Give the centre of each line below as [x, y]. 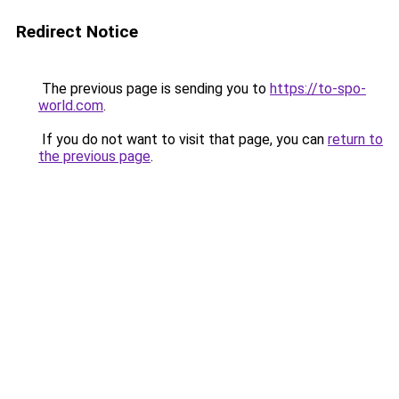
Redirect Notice [77, 32]
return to [355, 139]
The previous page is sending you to [154, 89]
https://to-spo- [318, 89]
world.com [71, 106]
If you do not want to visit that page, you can [183, 139]
